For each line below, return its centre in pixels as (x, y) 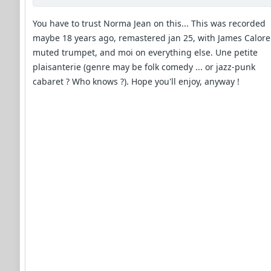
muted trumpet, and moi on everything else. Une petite (145, 52)
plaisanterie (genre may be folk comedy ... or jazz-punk (144, 67)
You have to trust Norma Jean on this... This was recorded (149, 23)
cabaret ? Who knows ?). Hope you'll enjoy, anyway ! (136, 81)
